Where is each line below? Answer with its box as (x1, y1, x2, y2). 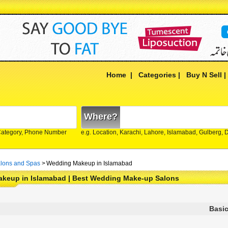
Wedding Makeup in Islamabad (46, 160, 132, 167)
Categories (138, 71, 176, 79)
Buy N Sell (186, 71, 222, 79)
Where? (84, 111, 118, 122)
